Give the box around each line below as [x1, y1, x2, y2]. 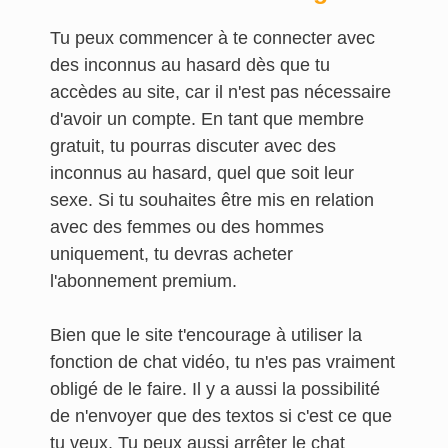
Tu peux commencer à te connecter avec [50, 28, 375, 48]
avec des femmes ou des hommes [50, 217, 324, 237]
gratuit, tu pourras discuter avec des [50, 136, 336, 156]
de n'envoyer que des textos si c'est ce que [50, 406, 392, 426]
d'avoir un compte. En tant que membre [50, 109, 364, 129]
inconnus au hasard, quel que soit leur [50, 163, 354, 183]
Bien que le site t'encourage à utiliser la [50, 325, 362, 345]
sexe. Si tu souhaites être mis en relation [50, 190, 374, 210]
